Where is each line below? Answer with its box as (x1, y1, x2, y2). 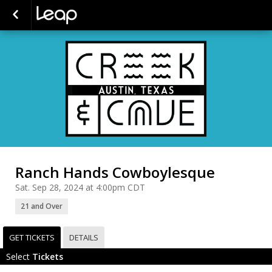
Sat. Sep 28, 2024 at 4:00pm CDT (15, 181, 145, 193)
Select (6, 250, 32, 262)
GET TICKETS (9, 231, 55, 243)
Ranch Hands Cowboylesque (15, 161, 215, 182)
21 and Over (21, 200, 63, 211)
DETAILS (69, 231, 98, 243)
